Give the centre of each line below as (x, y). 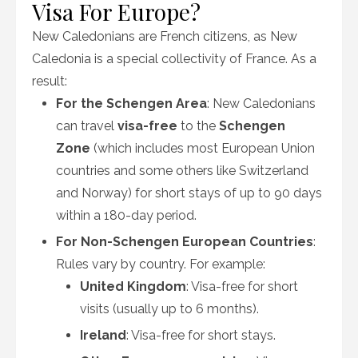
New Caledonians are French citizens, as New (165, 36)
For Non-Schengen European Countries (185, 242)
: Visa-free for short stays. (201, 335)
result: (50, 81)
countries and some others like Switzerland (182, 171)
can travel (87, 126)
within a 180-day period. (126, 215)
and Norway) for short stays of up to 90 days (189, 193)
